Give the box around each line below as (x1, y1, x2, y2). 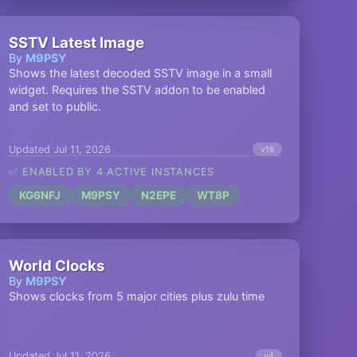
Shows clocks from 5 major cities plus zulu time (9, 289, 265, 303)
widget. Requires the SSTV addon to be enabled (9, 83, 266, 96)
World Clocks (9, 257, 105, 274)
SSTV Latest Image (9, 33, 145, 51)
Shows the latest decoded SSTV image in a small (9, 66, 273, 80)
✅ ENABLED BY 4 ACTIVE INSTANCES (9, 166, 215, 178)
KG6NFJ (19, 189, 61, 202)
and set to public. (9, 100, 102, 113)
